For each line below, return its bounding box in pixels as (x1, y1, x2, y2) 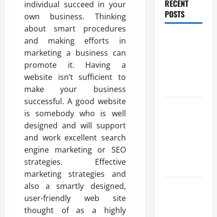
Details (164, 180, 186, 192)
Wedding (164, 69, 191, 81)
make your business (24, 84, 126, 95)
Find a (164, 45, 183, 57)
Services (164, 124, 191, 137)
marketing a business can (24, 47, 126, 59)
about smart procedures (24, 23, 126, 34)
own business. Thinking (24, 11, 126, 22)
